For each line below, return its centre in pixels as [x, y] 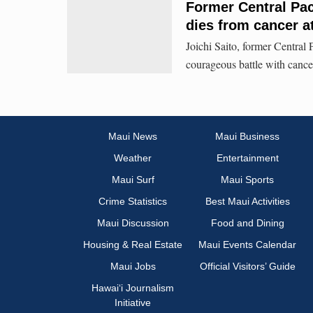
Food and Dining [247, 223]
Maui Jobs [133, 267]
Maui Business [247, 137]
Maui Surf [133, 180]
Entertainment [247, 158]
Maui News [133, 137]
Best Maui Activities [247, 202]
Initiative [133, 303]
